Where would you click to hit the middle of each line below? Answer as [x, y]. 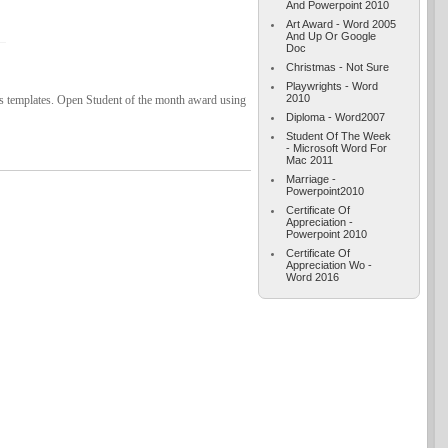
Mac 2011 [310, 159]
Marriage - [311, 178]
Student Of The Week [339, 135]
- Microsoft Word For [337, 147]
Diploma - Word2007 [336, 116]
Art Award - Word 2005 [341, 23]
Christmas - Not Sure [338, 66]
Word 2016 [313, 276]
